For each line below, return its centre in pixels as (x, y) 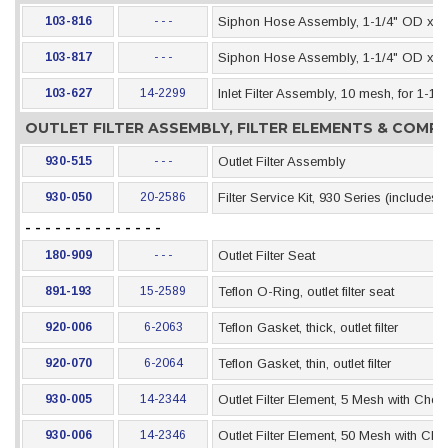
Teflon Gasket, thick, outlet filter (308, 327)
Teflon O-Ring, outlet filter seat (306, 291)
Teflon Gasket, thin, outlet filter (304, 363)
